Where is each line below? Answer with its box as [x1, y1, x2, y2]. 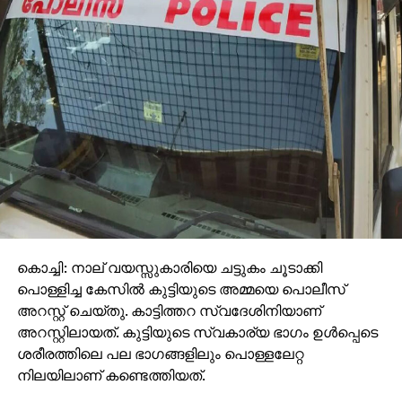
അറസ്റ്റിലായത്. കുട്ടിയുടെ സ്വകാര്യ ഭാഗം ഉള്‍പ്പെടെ [16, 321, 378, 342]
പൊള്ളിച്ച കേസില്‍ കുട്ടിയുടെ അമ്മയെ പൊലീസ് [16, 278, 345, 299]
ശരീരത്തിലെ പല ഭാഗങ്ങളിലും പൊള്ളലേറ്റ [16, 343, 303, 363]
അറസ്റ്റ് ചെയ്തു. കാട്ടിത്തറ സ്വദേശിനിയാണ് [16, 300, 321, 320]
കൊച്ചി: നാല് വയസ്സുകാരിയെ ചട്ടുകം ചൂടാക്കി [16, 257, 322, 277]
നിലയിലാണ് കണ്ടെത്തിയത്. [16, 364, 205, 385]
